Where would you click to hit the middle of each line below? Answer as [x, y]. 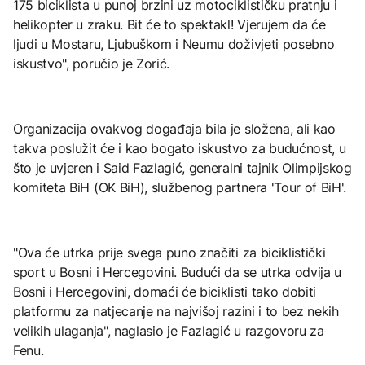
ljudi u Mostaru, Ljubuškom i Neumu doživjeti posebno [174, 44]
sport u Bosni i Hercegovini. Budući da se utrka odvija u [178, 272]
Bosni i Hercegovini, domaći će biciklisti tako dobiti [165, 291]
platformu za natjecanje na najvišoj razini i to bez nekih [176, 311]
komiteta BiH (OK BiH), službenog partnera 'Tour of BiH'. [180, 187]
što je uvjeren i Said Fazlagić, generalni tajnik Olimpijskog [182, 167]
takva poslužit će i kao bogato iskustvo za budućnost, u [180, 148]
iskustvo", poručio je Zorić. [92, 63]
